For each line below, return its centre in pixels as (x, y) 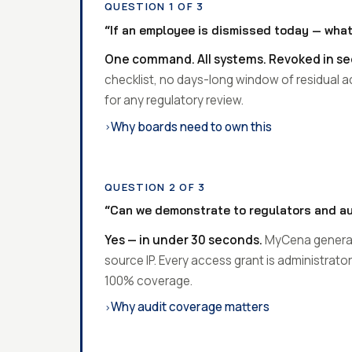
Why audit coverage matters (247, 307)
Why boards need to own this (261, 126)
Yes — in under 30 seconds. (183, 240)
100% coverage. (148, 280)
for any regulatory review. (174, 100)
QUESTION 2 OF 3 (155, 187)
